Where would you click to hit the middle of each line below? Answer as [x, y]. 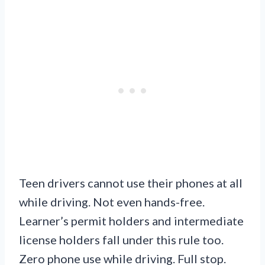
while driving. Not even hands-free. [112, 202]
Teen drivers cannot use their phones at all [131, 183]
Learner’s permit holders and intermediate [131, 221]
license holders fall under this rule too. [121, 240]
